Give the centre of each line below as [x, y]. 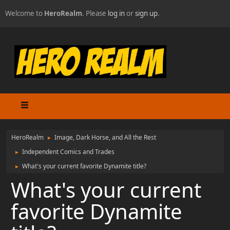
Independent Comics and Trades [68, 151]
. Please [95, 13]
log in [116, 13]
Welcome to [25, 13]
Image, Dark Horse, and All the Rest [105, 137]
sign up [146, 13]
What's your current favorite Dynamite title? [84, 166]
